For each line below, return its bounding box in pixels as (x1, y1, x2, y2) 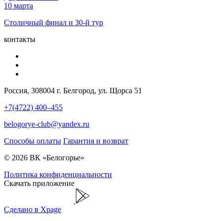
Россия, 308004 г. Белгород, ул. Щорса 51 (4, 86, 142, 95)
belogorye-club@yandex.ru (4, 119, 89, 128)
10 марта (4, 1, 33, 10)
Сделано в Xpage (4, 205, 61, 214)
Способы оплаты (4, 136, 61, 145)
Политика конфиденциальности (4, 170, 112, 179)
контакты (4, 35, 36, 43)
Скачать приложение (4, 179, 74, 187)
